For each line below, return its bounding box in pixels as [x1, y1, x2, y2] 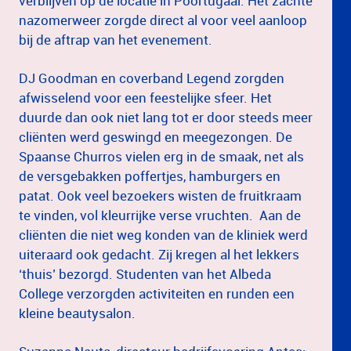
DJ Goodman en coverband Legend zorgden [19, 68, 284, 87]
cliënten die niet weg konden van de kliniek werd [19, 225, 308, 244]
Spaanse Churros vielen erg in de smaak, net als [19, 147, 304, 165]
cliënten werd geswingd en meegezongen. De [19, 127, 292, 146]
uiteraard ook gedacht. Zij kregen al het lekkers [19, 244, 299, 263]
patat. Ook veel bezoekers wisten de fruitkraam [19, 186, 302, 204]
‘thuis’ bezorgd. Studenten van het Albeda [19, 264, 271, 283]
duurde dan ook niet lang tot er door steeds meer [19, 107, 313, 126]
